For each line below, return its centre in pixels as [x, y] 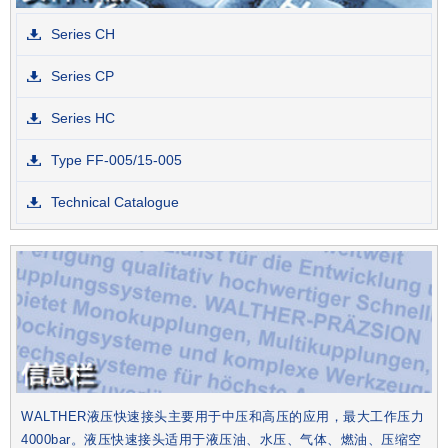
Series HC [81, 118]
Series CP [80, 76]
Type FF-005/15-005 [114, 160]
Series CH [81, 34]
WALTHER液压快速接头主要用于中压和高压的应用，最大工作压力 [222, 417]
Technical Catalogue [113, 202]
